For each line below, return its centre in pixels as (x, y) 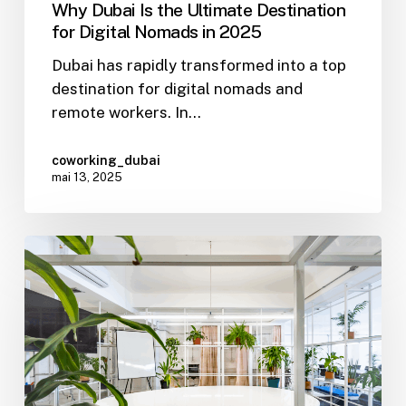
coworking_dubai (106, 160)
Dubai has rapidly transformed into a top (198, 65)
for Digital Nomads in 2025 (156, 31)
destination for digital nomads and (177, 88)
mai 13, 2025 (87, 177)
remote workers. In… (126, 112)
